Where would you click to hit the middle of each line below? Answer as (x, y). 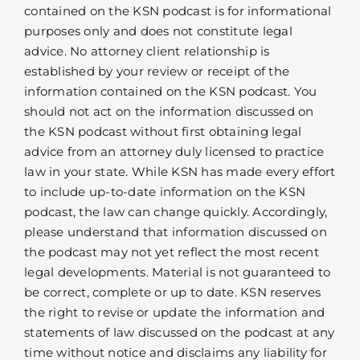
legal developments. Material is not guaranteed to (178, 272)
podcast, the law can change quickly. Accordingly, (176, 212)
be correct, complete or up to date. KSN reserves (172, 292)
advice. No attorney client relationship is (147, 51)
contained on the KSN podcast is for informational (178, 11)
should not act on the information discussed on (169, 112)
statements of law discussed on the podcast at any (180, 333)
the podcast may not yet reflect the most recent (172, 252)
